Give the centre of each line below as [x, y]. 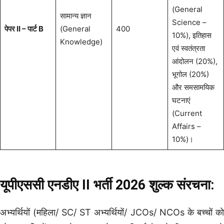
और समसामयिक [193, 87]
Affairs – [186, 126]
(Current [187, 113]
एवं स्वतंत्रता [188, 48]
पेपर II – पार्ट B [24, 28]
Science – [189, 22]
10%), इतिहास [191, 35]
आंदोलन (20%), [194, 61]
